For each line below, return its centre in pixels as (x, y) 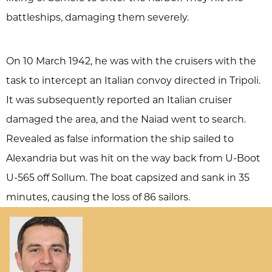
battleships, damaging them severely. (97, 17)
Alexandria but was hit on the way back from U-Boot (133, 158)
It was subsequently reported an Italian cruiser (119, 100)
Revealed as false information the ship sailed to (120, 139)
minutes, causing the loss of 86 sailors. (98, 197)
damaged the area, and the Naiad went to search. (126, 119)
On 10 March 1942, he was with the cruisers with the (131, 61)
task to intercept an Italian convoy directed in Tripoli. (133, 80)
